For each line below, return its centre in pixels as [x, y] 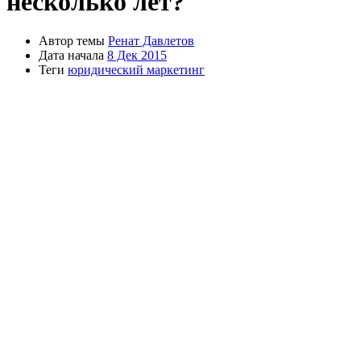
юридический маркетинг [136, 70]
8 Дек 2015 [137, 56]
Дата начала [71, 56]
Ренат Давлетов [151, 41]
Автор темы [72, 41]
